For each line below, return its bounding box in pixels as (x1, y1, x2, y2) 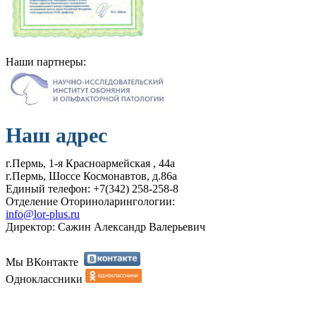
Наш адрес (6, 123, 107, 147)
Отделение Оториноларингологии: (6, 195, 175, 207)
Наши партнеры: (6, 55, 86, 68)
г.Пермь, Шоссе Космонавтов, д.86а (6, 169, 177, 182)
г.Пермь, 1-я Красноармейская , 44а (6, 157, 175, 169)
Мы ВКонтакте (6, 255, 84, 268)
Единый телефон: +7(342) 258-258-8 (6, 182, 178, 195)
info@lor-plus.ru (6, 207, 80, 220)
